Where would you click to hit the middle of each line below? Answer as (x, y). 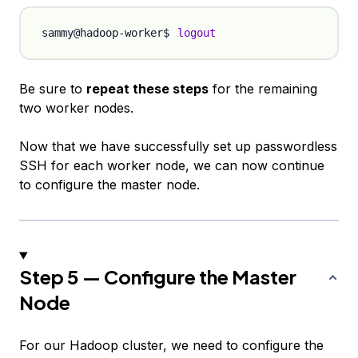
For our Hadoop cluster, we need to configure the (171, 346)
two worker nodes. (76, 108)
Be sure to (53, 89)
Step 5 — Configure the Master (158, 277)
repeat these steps (147, 89)
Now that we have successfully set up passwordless (178, 147)
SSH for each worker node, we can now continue (172, 166)
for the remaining (263, 89)
